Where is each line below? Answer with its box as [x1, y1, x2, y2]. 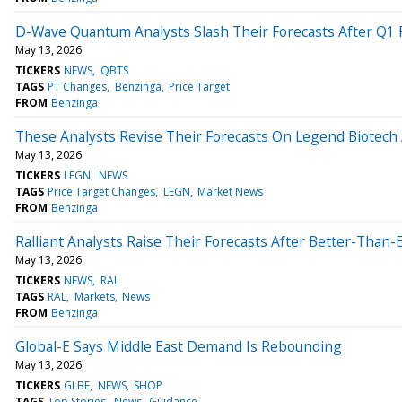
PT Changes [48, 78, 108, 94]
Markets [74, 288, 115, 304]
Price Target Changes [48, 183, 156, 199]
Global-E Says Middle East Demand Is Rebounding [15, 336, 342, 356]
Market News [197, 183, 263, 199]
